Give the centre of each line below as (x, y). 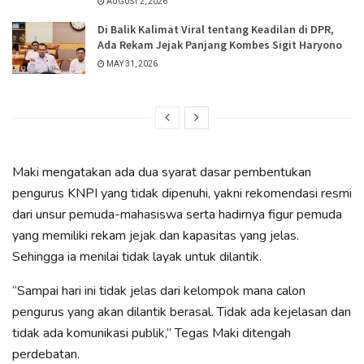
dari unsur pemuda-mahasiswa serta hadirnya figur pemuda (177, 215)
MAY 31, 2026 (131, 63)
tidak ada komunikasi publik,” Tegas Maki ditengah (152, 334)
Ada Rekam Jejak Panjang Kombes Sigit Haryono (220, 44)
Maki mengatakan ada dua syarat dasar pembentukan (162, 173)
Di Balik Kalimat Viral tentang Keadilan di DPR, (216, 29)
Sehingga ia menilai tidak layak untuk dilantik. (137, 257)
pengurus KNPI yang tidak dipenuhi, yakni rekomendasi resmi (182, 194)
